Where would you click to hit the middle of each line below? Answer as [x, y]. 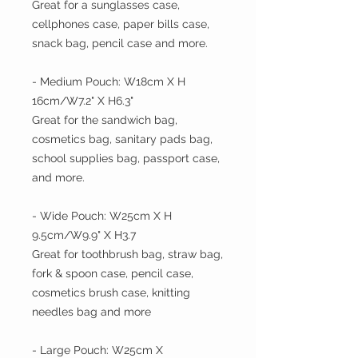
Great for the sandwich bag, [105, 120]
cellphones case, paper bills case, [121, 24]
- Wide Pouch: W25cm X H [102, 216]
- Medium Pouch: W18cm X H [109, 82]
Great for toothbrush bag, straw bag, [127, 255]
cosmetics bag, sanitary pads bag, [122, 139]
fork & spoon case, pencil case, [113, 274]
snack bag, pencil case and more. [120, 44]
